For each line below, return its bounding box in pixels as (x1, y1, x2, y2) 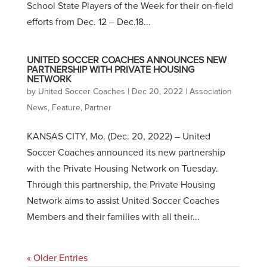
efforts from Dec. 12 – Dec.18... (26, 17, 151, 27)
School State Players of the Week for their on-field (26, 1, 233, 11)
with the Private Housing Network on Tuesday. (26, 164, 218, 173)
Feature (51, 104, 80, 112)
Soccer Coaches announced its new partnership (26, 148, 225, 157)
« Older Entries (26, 253, 88, 263)
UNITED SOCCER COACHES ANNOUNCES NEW (26, 55, 226, 65)
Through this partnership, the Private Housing (26, 180, 215, 190)
